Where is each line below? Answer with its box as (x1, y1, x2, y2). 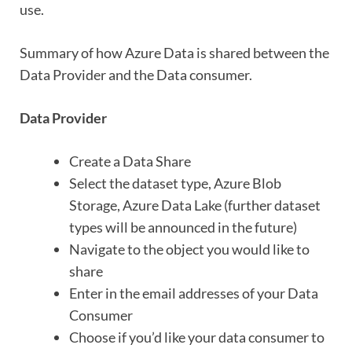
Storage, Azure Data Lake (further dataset (69, 196, 321, 214)
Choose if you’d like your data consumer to (69, 328, 324, 346)
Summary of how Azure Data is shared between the (20, 44, 329, 62)
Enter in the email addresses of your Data (69, 284, 318, 302)
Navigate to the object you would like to (69, 240, 310, 258)
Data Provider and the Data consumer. (20, 66, 252, 84)
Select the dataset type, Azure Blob (69, 174, 281, 192)
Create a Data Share (69, 152, 191, 170)
